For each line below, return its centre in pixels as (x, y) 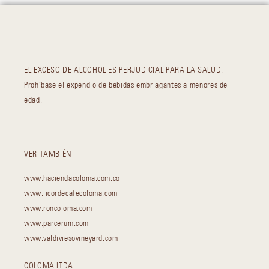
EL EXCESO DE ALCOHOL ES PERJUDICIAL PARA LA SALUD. (124, 70)
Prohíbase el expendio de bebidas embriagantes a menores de (126, 85)
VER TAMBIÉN (48, 154)
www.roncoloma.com (58, 208)
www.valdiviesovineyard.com (71, 238)
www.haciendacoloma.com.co (72, 178)
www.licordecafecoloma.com (71, 193)
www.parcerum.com (56, 223)
